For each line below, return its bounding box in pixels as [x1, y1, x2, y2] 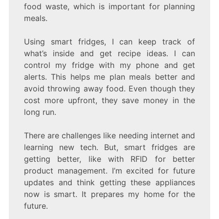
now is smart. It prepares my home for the [23, 189, 196, 199]
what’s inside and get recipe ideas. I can [23, 48, 196, 59]
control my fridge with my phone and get [23, 60, 196, 70]
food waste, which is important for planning [23, 1, 196, 12]
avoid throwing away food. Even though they [23, 84, 196, 94]
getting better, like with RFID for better [23, 154, 196, 164]
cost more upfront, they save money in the [23, 95, 196, 106]
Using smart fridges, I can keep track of [23, 37, 196, 47]
